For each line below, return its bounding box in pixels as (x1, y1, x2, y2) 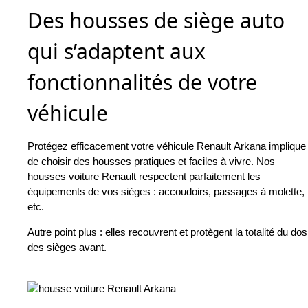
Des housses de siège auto (27, 6, 285, 35)
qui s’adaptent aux (27, 37, 206, 66)
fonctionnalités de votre (27, 68, 257, 97)
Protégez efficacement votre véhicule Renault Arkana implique (27, 140, 306, 153)
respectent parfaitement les (139, 170, 261, 183)
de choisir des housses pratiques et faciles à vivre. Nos (27, 155, 278, 168)
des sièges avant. (27, 241, 107, 254)
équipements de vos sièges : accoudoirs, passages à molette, (27, 186, 305, 198)
